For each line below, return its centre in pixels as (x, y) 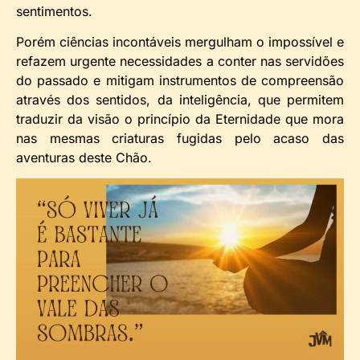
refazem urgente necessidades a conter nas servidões (180, 61)
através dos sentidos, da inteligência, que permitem (180, 99)
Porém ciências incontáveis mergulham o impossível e (180, 41)
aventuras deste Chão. (84, 157)
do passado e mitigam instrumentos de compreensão (180, 80)
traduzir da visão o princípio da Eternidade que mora (180, 119)
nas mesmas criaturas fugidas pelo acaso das (180, 138)
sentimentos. (54, 11)
